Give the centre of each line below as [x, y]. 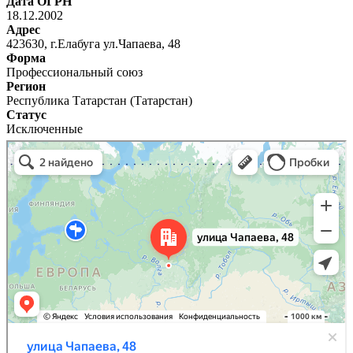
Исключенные [45, 128]
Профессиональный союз [74, 72]
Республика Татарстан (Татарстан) [99, 100]
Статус [26, 114]
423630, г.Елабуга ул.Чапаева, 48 [93, 43]
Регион [26, 86]
